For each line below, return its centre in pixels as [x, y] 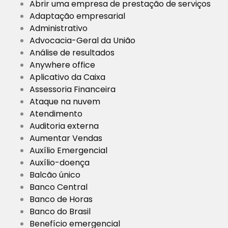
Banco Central [59, 187]
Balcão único [55, 175]
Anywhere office [62, 65]
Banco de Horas [61, 199]
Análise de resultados [72, 53]
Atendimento [56, 114]
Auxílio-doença [60, 163]
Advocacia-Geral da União [82, 41]
